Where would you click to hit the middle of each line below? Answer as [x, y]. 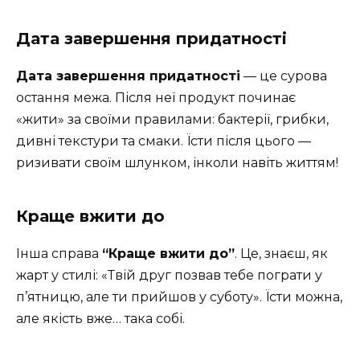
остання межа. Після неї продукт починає [156, 97]
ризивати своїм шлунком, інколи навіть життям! [177, 162]
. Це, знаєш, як [281, 253]
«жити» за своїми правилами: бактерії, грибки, [172, 119]
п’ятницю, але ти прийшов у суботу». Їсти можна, [179, 297]
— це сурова [284, 76]
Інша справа [59, 253]
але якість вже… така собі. [100, 318]
